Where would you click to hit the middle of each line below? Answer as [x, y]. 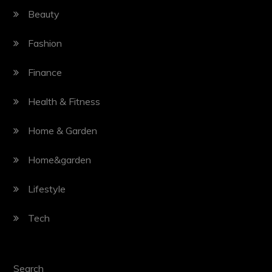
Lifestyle [47, 189]
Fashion [45, 43]
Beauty [44, 14]
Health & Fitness [64, 101]
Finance [45, 72]
